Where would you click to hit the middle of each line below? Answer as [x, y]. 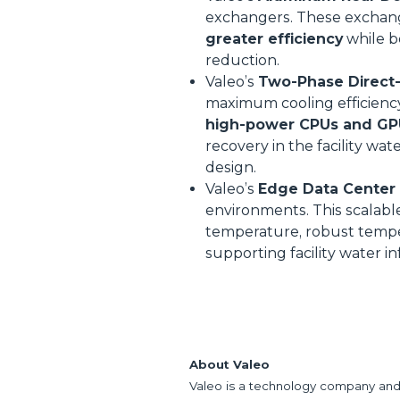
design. [231, 167]
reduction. [242, 60]
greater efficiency [274, 39]
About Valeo [229, 364]
